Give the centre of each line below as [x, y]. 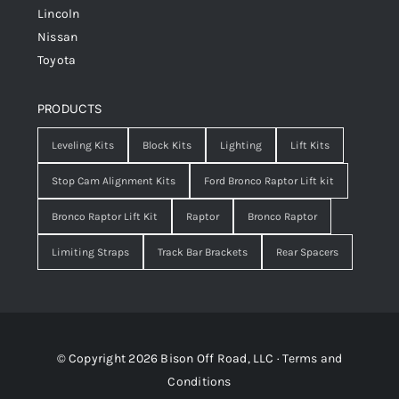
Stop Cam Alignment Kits [114, 180]
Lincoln [59, 13]
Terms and [313, 358]
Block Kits [167, 145]
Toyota [57, 60]
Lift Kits [310, 145]
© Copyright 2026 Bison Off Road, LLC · [170, 358]
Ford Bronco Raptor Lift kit [269, 180]
